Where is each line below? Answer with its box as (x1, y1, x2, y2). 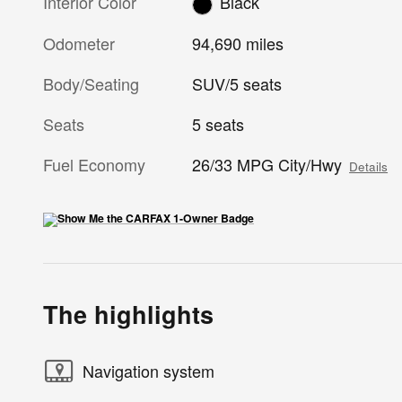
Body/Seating (43, 71, 139, 95)
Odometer (43, 31, 115, 55)
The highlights (43, 296, 214, 331)
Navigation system (83, 359, 214, 383)
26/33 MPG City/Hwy (192, 152, 343, 176)
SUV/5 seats (192, 71, 283, 95)
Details (349, 157, 389, 175)
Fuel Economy (43, 152, 145, 176)
